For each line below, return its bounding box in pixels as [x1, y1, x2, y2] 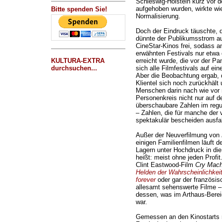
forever [135, 176, 156, 184]
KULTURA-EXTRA [51, 57, 105, 64]
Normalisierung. [135, 12, 180, 20]
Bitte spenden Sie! [51, 5, 107, 13]
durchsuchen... [51, 64, 97, 72]
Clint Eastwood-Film [135, 161, 195, 169]
